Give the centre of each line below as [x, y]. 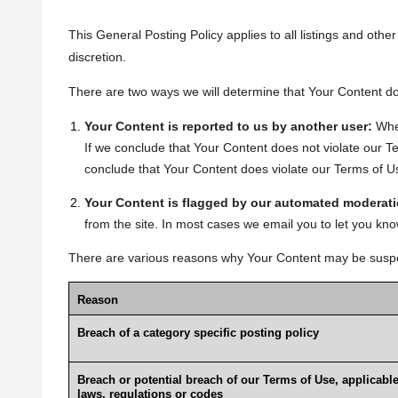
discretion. [99, 57]
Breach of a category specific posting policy [198, 333]
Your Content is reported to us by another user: [230, 126]
